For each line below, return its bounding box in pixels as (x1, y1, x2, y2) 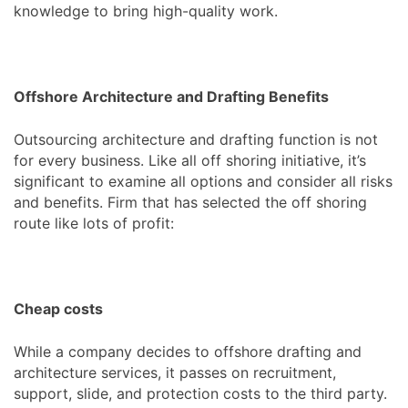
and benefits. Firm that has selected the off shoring (14, 192, 367, 211)
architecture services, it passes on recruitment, (14, 362, 336, 382)
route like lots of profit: (14, 213, 174, 232)
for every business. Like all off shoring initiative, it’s (14, 150, 366, 169)
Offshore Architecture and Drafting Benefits (14, 87, 329, 106)
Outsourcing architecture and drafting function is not (14, 129, 378, 148)
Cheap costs (14, 299, 103, 318)
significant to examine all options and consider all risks (14, 171, 393, 190)
